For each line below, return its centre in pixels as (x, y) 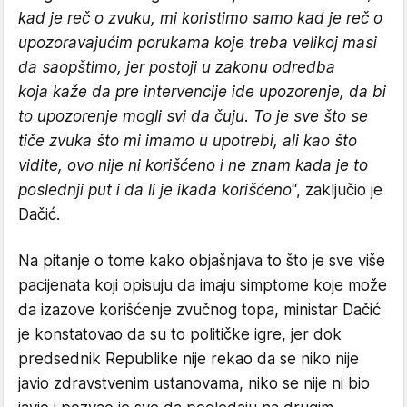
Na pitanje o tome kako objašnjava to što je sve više (202, 260)
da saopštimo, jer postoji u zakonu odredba (177, 67)
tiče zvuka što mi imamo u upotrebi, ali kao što (188, 140)
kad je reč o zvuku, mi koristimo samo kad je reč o (200, 18)
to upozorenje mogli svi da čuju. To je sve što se (193, 116)
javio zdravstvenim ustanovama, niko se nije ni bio (194, 383)
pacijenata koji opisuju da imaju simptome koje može (203, 285)
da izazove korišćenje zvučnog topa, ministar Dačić (199, 309)
